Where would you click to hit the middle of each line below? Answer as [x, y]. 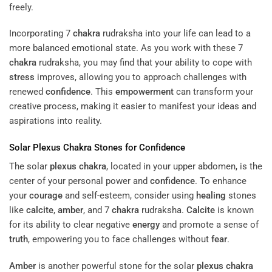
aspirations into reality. [56, 121]
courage [46, 196]
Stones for [115, 147]
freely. [21, 7]
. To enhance [221, 181]
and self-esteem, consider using [129, 196]
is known [234, 210]
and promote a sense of [209, 225]
